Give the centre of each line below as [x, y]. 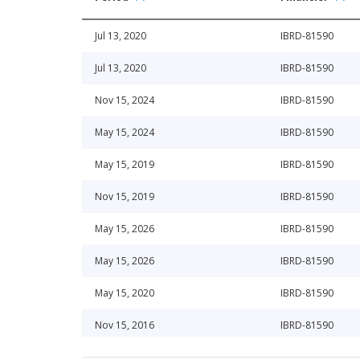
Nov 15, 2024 [125, 100]
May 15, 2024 [125, 133]
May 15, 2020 [125, 293]
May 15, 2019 [125, 165]
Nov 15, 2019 [125, 197]
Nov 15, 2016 [125, 325]
